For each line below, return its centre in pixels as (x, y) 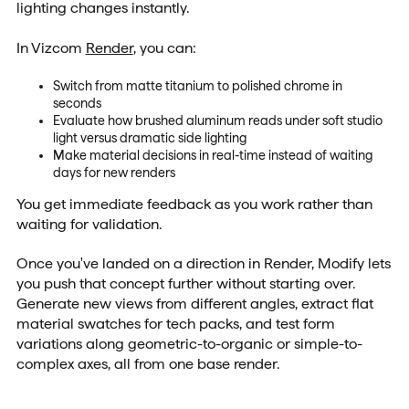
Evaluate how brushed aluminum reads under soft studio (217, 120)
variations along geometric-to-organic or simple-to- (189, 344)
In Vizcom (51, 47)
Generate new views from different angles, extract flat (194, 304)
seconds (77, 103)
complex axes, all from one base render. (147, 364)
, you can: (164, 47)
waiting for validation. (89, 224)
